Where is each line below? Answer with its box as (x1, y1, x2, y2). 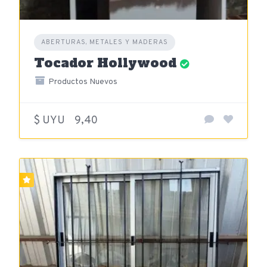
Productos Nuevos (46, 76, 117, 87)
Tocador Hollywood (34, 54, 176, 72)
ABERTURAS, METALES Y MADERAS (41, 38, 168, 46)
